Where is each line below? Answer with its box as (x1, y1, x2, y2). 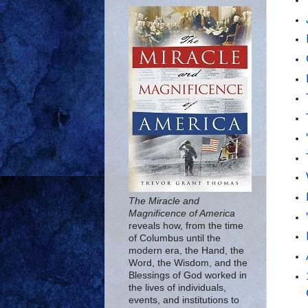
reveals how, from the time (129, 221, 243, 231)
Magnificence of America (129, 208, 235, 219)
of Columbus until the (129, 233, 221, 243)
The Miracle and (129, 196, 199, 206)
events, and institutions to (129, 295, 239, 305)
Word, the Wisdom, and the (129, 258, 247, 268)
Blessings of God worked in (129, 270, 247, 280)
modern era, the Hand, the (129, 245, 244, 256)
